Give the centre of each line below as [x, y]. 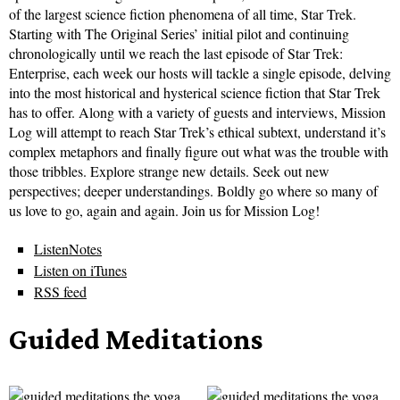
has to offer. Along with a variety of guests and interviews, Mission [197, 112]
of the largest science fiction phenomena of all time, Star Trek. [183, 14]
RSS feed [60, 292]
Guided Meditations [136, 339]
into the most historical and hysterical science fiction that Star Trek [195, 93]
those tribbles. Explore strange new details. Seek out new [169, 171]
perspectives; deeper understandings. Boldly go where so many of [193, 191]
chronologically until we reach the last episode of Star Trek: [176, 54]
